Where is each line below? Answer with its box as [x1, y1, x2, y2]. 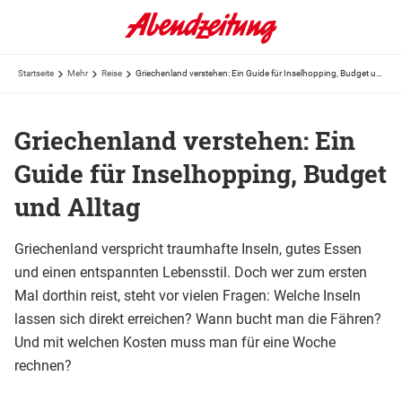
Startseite [18, 68, 54, 78]
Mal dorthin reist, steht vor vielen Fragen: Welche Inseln [14, 286, 361, 304]
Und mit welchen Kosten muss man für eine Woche [14, 333, 336, 351]
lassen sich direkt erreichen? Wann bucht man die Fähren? [14, 310, 381, 328]
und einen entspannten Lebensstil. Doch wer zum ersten [14, 263, 367, 281]
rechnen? [14, 356, 72, 374]
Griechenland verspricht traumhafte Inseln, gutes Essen [14, 240, 362, 258]
